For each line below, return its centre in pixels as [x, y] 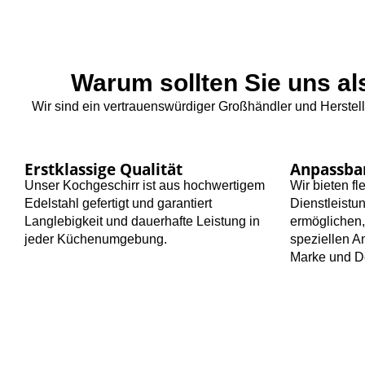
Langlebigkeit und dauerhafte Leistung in [142, 222]
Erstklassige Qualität [103, 169]
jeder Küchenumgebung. [96, 240]
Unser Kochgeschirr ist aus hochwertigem [145, 186]
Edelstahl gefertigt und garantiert [118, 204]
